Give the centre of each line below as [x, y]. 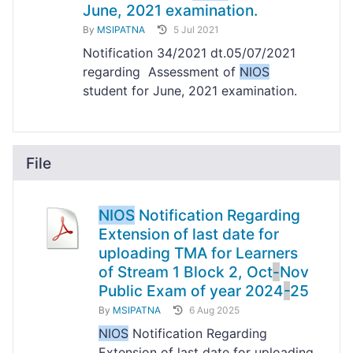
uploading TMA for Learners [198, 253]
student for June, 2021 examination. [194, 91]
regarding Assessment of [161, 72]
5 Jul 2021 [196, 30]
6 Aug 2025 [214, 310]
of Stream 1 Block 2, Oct [186, 272]
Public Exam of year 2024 [191, 291]
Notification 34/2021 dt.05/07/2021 [189, 53]
